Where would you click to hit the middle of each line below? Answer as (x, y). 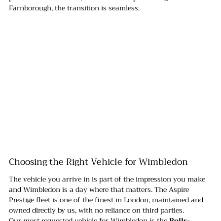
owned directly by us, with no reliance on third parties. (96, 210)
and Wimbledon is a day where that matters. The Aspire (100, 190)
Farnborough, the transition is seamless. (74, 8)
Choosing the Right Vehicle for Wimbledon (98, 162)
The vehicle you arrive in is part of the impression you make (108, 179)
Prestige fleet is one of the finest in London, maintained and (107, 200)
